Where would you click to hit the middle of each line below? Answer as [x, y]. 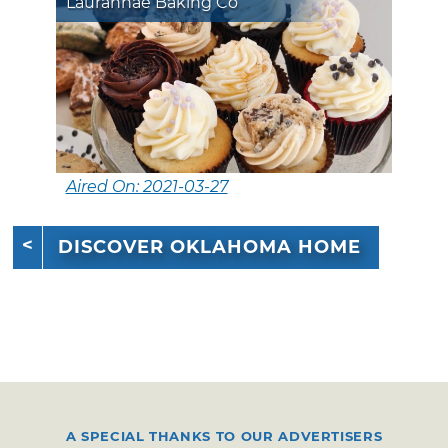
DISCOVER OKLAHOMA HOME [210, 247]
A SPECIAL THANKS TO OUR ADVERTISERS [224, 435]
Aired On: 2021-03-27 [146, 186]
